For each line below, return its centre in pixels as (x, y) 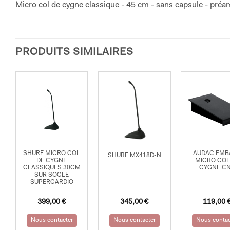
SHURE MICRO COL (52, 154)
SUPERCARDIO (52, 183)
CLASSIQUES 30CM (52, 168)
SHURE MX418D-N (134, 155)
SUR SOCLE (52, 175)
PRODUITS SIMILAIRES (74, 52)
